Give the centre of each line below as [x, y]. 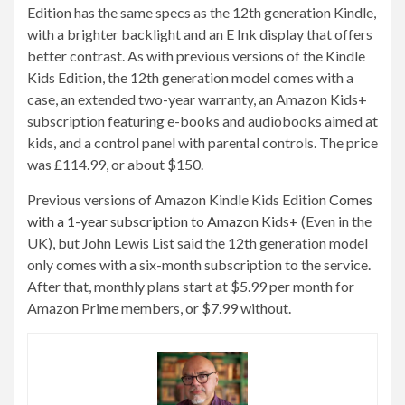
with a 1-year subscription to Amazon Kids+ [163, 221]
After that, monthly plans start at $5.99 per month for [191, 286]
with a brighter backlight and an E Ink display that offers [200, 34]
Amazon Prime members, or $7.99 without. [159, 308]
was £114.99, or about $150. [115, 164]
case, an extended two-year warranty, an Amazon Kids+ [197, 99]
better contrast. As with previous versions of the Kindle [196, 56]
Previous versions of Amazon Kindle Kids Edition [178, 199]
